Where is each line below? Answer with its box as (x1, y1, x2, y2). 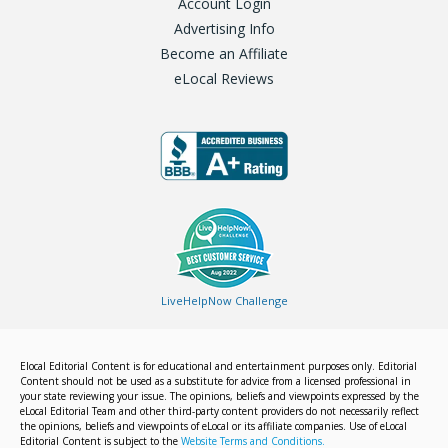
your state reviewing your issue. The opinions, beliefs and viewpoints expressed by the (20, 388, 419, 403)
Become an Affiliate (160, 44, 288, 64)
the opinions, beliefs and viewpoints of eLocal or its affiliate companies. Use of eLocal (20, 418, 407, 433)
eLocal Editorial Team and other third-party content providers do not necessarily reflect (20, 403, 419, 418)
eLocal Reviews (174, 69, 274, 89)
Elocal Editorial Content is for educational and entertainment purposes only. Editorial (20, 358, 417, 373)
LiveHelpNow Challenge (160, 292, 288, 308)
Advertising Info (173, 19, 275, 39)
